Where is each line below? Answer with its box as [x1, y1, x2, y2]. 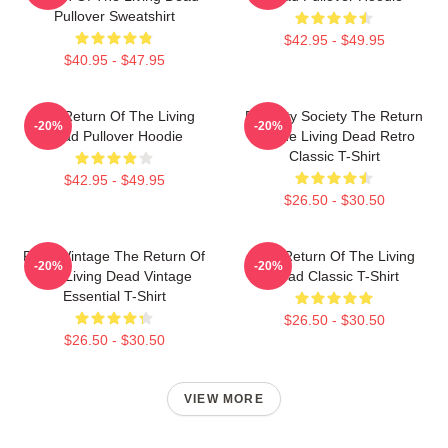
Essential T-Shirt [62, 287, 166, 304]
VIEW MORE [184, 391, 264, 406]
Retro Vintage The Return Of [23, 247, 205, 264]
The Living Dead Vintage [36, 267, 192, 284]
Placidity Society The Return [245, 107, 423, 124]
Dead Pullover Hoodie [45, 127, 183, 144]
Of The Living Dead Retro [253, 127, 415, 144]
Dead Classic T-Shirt [269, 267, 399, 284]
